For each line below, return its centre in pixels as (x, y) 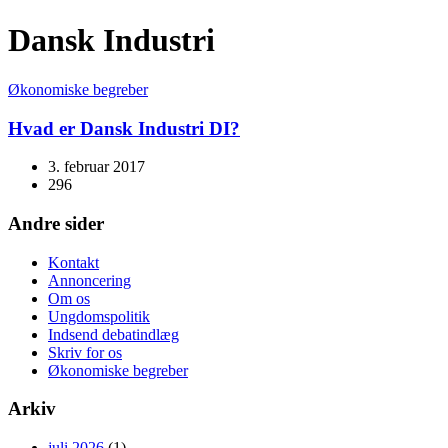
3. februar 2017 (96, 167)
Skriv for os (85, 352)
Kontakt (73, 262)
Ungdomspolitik (99, 316)
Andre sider (56, 224)
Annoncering (89, 280)
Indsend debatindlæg (113, 334)
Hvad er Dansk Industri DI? (124, 128)
